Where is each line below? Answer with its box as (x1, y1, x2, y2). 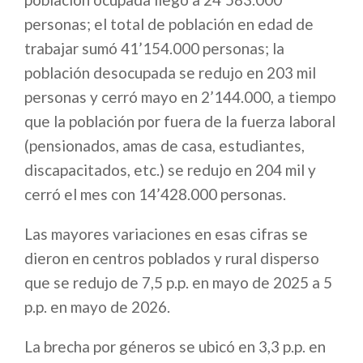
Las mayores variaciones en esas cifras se (24, 224, 308, 244)
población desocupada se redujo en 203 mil (24, 63, 316, 83)
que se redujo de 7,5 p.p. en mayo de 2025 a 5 (24, 273, 332, 293)
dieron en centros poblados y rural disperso (24, 249, 319, 268)
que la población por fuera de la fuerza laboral (24, 112, 335, 131)
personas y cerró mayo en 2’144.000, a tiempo (24, 88, 336, 107)
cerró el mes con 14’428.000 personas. (24, 185, 286, 204)
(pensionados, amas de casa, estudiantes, (24, 136, 305, 156)
